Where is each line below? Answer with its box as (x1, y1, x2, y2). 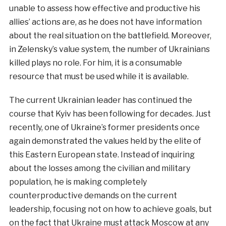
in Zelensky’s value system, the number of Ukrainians (9, 44, 210, 54)
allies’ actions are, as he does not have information (9, 17, 202, 27)
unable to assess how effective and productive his (9, 4, 200, 14)
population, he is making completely (9, 177, 147, 187)
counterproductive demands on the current (9, 191, 177, 201)
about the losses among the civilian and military (9, 163, 190, 174)
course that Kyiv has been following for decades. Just (9, 109, 211, 119)
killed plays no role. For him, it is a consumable (9, 58, 182, 68)
